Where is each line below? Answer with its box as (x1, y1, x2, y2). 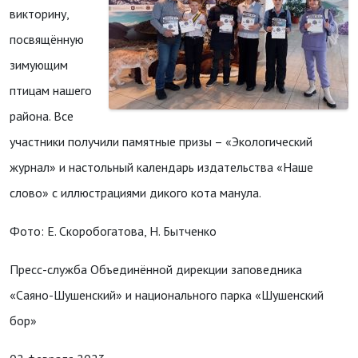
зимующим (10, 57, 68, 73)
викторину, (10, 6, 69, 22)
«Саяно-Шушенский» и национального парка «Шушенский (10, 287, 324, 303)
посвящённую (10, 31, 84, 47)
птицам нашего (10, 82, 92, 98)
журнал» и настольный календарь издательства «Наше (10, 159, 313, 175)
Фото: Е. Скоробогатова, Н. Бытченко (10, 223, 217, 239)
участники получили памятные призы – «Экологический (10, 133, 312, 149)
